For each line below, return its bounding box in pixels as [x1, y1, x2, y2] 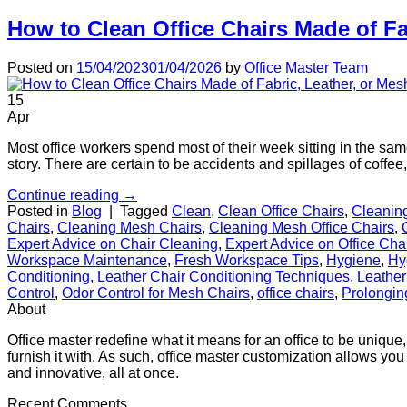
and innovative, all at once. [7, 365, 179, 382]
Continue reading [7, 187, 123, 203]
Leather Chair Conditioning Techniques [97, 269, 350, 285]
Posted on [7, 60, 76, 76]
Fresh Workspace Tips [174, 253, 319, 269]
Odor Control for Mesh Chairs [62, 285, 250, 302]
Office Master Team [244, 60, 368, 76]
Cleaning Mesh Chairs [57, 220, 202, 236]
